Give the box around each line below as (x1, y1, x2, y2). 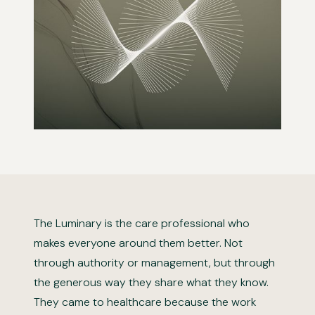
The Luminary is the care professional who (34, 216, 250, 231)
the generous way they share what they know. (34, 275, 269, 290)
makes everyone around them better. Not (34, 236, 243, 250)
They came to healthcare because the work (34, 295, 256, 309)
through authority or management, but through (34, 255, 275, 270)
